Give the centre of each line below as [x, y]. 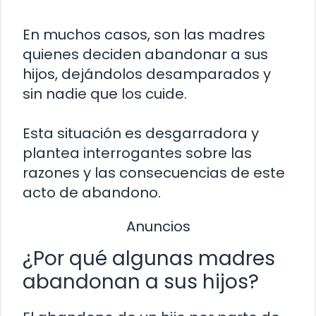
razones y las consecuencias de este [154, 172]
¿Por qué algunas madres [149, 259]
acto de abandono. [92, 192]
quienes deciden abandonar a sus [145, 54]
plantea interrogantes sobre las [137, 153]
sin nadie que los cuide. [105, 93]
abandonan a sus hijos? [141, 282]
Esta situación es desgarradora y [141, 133]
